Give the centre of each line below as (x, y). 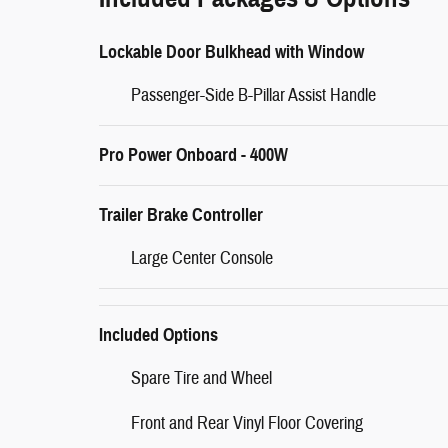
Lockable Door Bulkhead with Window (231, 51)
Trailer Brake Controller (181, 214)
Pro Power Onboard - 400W (193, 154)
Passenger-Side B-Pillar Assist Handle (253, 95)
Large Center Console (202, 258)
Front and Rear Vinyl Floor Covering (247, 423)
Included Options (158, 334)
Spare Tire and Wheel (201, 378)
